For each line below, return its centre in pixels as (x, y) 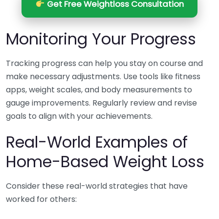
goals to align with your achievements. (79, 116)
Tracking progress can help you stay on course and (104, 64)
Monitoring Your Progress (101, 39)
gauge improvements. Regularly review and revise (101, 103)
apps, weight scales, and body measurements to (99, 90)
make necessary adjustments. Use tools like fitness (103, 77)
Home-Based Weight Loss (105, 162)
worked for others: (41, 199)
